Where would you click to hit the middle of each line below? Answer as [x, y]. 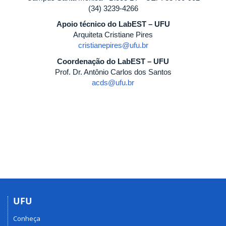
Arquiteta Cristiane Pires [113, 35]
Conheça [27, 218]
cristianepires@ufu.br [113, 45]
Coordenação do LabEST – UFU [113, 61]
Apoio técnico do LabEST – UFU [113, 24]
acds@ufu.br [113, 82]
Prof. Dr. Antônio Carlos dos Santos [113, 72]
